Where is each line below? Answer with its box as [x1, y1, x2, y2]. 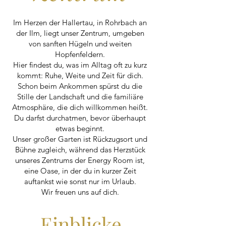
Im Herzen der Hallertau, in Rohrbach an [13, 18, 147, 27]
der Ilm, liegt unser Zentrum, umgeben [16, 28, 144, 38]
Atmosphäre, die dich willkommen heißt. [12, 102, 148, 112]
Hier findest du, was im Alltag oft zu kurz [13, 60, 147, 70]
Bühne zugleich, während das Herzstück [15, 145, 145, 154]
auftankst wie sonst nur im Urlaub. [24, 177, 136, 186]
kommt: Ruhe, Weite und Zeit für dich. [17, 71, 143, 80]
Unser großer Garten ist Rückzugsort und [13, 134, 147, 144]
